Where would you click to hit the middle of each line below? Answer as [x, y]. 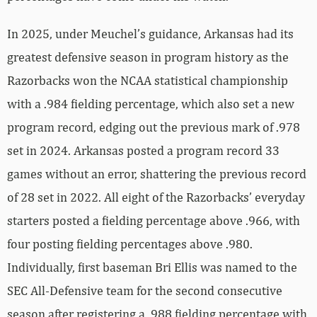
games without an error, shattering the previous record [157, 174]
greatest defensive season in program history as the [148, 57]
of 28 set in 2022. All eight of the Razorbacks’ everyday [156, 197]
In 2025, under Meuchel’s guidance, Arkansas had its [150, 34]
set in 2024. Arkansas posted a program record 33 [143, 151]
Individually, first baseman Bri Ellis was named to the [152, 267]
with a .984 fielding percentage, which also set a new [151, 104]
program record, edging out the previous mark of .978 [154, 127]
